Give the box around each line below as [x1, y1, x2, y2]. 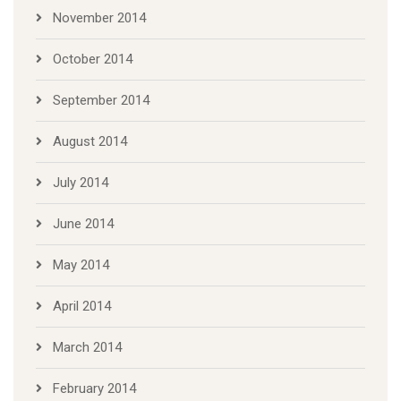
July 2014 [53, 175, 108, 192]
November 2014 [53, 10, 146, 27]
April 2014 [53, 298, 111, 315]
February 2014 [53, 380, 136, 397]
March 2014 [53, 339, 122, 356]
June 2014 [53, 216, 114, 233]
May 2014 [53, 257, 109, 274]
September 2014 [53, 92, 149, 109]
